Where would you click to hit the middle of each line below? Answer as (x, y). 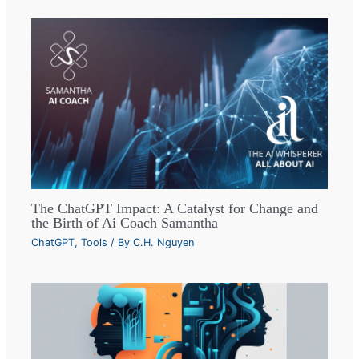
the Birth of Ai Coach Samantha (125, 222)
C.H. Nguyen (164, 242)
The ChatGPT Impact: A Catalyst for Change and (175, 208)
